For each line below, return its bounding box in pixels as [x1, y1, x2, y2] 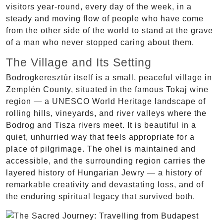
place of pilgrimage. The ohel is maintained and [6, 144, 196, 153]
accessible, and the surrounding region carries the [6, 156, 206, 165]
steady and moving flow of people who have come [6, 14, 204, 23]
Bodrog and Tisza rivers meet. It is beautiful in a [6, 120, 196, 129]
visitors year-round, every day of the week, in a [6, 2, 192, 11]
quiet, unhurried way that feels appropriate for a [6, 132, 195, 141]
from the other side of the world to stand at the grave [6, 26, 213, 35]
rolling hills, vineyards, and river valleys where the [6, 109, 207, 117]
